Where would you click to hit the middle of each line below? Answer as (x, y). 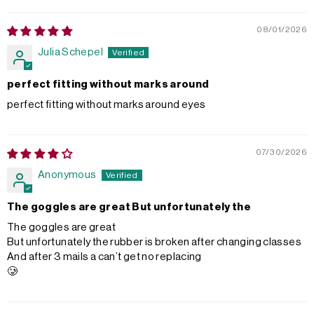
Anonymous (67, 175)
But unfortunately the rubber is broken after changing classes (154, 242)
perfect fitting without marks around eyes (107, 104)
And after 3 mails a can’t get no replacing (104, 257)
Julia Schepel (70, 52)
